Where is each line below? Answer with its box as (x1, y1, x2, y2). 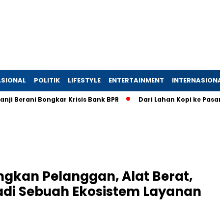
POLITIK (34, 76, 60, 85)
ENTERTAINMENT (109, 76, 164, 85)
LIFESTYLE (68, 76, 101, 85)
